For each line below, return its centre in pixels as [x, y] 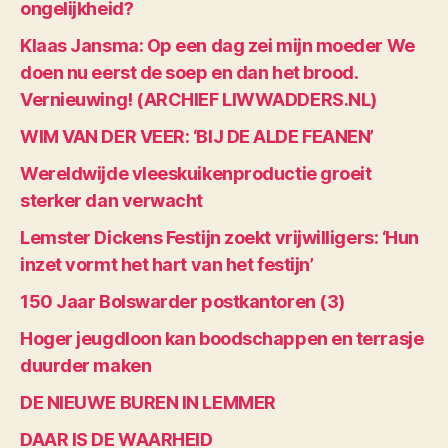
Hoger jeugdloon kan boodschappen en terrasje [222, 338]
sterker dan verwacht [112, 200]
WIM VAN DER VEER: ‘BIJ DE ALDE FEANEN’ [197, 136]
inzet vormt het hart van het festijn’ [167, 264]
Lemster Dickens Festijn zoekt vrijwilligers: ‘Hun [219, 237]
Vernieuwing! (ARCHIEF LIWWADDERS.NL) [198, 99]
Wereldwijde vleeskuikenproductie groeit [196, 173]
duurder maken [86, 365]
